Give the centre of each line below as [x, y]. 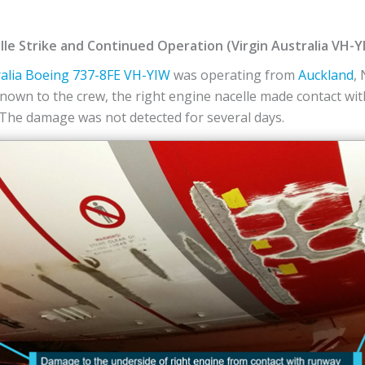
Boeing [47, 75]
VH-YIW [147, 75]
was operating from [234, 75]
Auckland [326, 75]
